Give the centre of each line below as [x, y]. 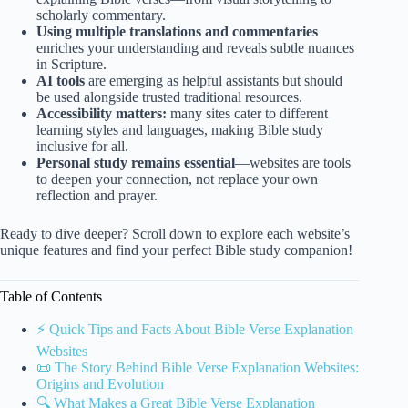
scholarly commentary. [101, 15]
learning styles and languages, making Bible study [180, 129]
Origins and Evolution [100, 383]
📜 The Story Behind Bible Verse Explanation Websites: [198, 367]
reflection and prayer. [97, 195]
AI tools [61, 80]
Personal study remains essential [136, 162]
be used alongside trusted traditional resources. [169, 97]
